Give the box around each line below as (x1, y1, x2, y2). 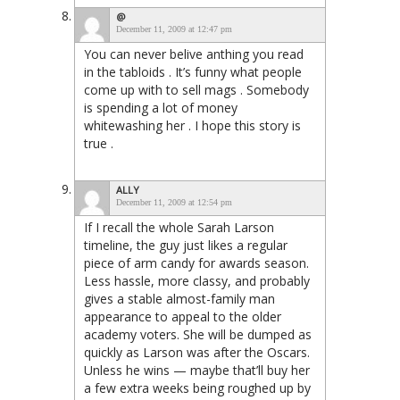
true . (84, 134, 113, 152)
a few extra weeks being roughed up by (84, 379, 311, 396)
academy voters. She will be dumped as (84, 325, 312, 343)
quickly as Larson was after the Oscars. (84, 343, 310, 361)
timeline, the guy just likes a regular (84, 236, 287, 254)
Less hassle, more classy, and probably (84, 271, 310, 289)
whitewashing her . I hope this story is (84, 116, 301, 134)
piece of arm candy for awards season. (84, 254, 309, 271)
